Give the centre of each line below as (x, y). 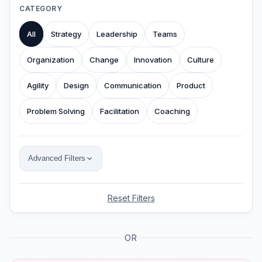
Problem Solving (56, 111)
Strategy (66, 34)
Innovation (153, 59)
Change (104, 59)
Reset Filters (131, 198)
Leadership (117, 34)
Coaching (172, 111)
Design (76, 85)
